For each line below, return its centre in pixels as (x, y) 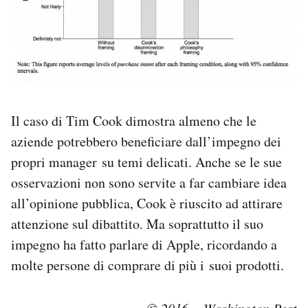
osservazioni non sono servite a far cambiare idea (149, 182)
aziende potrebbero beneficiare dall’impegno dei (146, 141)
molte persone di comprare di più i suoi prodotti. (147, 265)
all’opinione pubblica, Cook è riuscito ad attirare (147, 203)
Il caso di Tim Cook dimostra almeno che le (134, 120)
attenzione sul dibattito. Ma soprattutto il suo (137, 223)
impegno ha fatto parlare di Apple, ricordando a (144, 244)
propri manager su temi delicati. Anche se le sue (146, 162)
